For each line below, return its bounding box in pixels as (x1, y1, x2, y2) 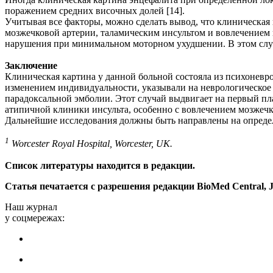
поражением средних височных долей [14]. (5, 5, 185, 16)
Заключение (5, 60, 57, 71)
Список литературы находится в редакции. (5, 160, 195, 171)
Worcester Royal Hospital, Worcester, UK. (9, 138, 172, 149)
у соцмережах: (5, 213, 65, 224)
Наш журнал (5, 202, 57, 213)
